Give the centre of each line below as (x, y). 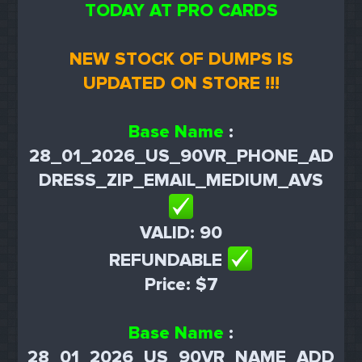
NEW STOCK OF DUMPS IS (181, 60)
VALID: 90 (181, 233)
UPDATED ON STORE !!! (181, 84)
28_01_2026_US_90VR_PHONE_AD (181, 157)
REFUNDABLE (168, 260)
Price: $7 (181, 284)
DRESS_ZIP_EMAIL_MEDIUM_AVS (181, 181)
